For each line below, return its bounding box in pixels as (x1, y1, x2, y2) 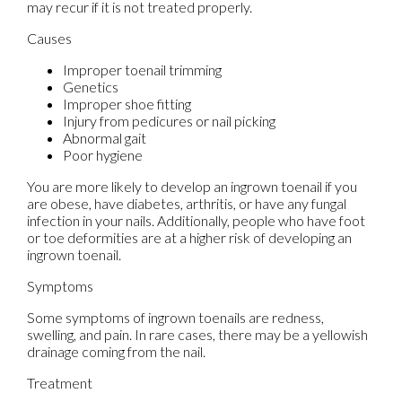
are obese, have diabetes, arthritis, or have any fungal (27, 195, 346, 213)
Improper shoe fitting (63, 95, 191, 113)
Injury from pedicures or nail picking (63, 112, 275, 130)
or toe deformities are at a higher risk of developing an (27, 229, 352, 247)
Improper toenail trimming (63, 61, 222, 79)
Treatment (27, 374, 92, 392)
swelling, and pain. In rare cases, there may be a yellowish (27, 326, 368, 344)
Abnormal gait (63, 129, 146, 147)
